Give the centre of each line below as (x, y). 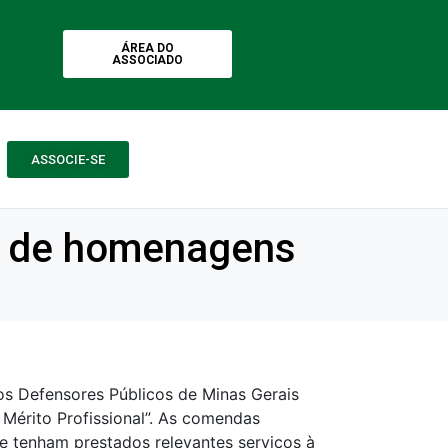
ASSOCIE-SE (68, 159)
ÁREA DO (147, 48)
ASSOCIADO (147, 60)
